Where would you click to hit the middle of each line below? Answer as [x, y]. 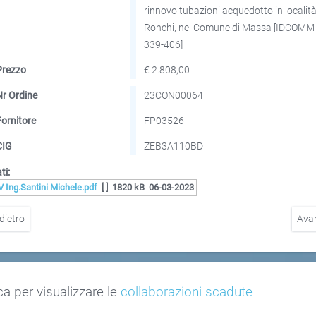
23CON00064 [174, 95]
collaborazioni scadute [187, 292]
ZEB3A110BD [174, 146]
